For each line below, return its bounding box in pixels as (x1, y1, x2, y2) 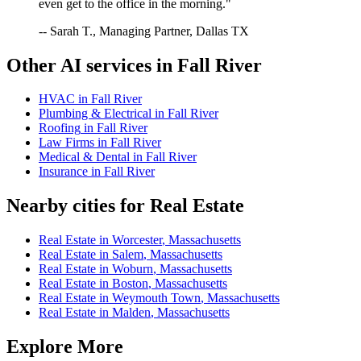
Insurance (39, 164, 88, 179)
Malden (112, 305, 151, 320)
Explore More (6, 336, 123, 358)
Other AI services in (6, 54, 177, 76)
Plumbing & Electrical (39, 106, 151, 121)
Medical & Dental (39, 150, 130, 164)
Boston (112, 276, 148, 291)
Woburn (112, 262, 153, 276)
